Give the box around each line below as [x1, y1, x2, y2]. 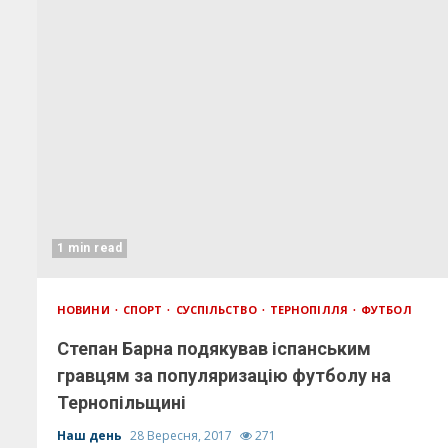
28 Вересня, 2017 [130, 427, 235, 444]
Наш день [57, 427, 125, 444]
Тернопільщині [57, 392, 186, 413]
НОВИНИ [57, 302, 113, 317]
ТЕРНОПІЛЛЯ [269, 302, 351, 317]
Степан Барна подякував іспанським [57, 338, 371, 359]
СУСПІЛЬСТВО [175, 302, 260, 317]
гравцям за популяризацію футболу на [57, 365, 391, 386]
